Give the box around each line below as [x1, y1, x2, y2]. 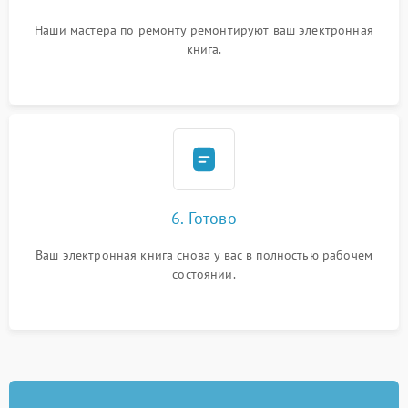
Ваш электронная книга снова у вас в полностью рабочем [36, 246, 372, 263]
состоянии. [172, 265, 236, 282]
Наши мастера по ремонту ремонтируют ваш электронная [35, 21, 373, 38]
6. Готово [171, 207, 237, 229]
